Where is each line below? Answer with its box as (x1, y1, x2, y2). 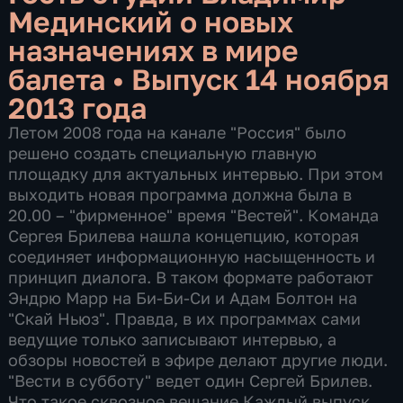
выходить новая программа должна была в (8, 184, 353, 204)
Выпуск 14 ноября (131, 60, 390, 96)
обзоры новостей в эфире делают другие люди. (8, 349, 389, 370)
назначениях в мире (8, 31, 300, 67)
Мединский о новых (8, 3, 294, 39)
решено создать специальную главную (8, 142, 318, 163)
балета (8, 60, 113, 96)
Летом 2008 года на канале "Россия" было (8, 121, 347, 142)
